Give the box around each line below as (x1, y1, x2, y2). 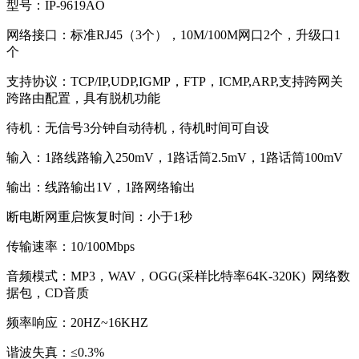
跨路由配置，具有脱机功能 (6, 91, 160, 106)
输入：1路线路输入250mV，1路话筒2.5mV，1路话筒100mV (6, 151, 343, 165)
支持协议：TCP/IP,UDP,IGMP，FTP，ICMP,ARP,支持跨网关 (6, 75, 343, 89)
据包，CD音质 (6, 286, 89, 301)
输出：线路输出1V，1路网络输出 (6, 180, 196, 195)
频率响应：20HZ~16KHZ (6, 316, 148, 330)
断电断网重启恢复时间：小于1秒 (6, 210, 192, 224)
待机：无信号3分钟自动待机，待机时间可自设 (6, 121, 269, 135)
